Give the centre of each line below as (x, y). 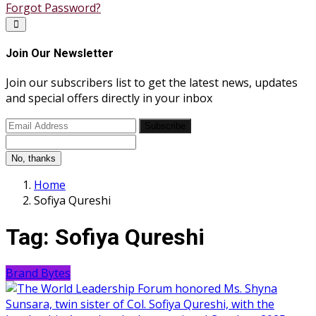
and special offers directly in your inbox (109, 98)
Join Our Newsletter (60, 53)
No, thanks (34, 159)
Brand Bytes (38, 273)
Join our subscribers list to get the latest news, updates (152, 83)
